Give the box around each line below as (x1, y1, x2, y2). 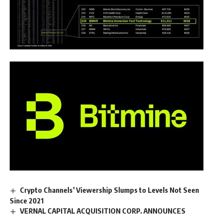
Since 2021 (10, 196, 44, 205)
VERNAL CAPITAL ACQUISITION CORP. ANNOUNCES (20, 206, 186, 215)
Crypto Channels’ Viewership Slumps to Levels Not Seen (20, 186, 200, 194)
